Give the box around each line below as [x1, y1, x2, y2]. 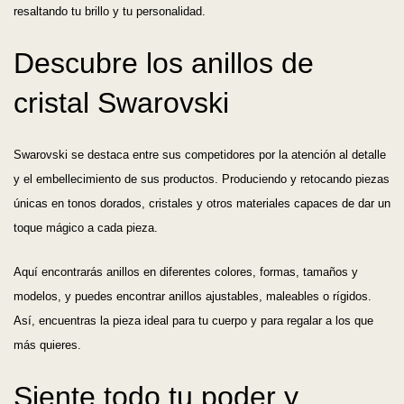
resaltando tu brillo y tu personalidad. [14, 5, 206, 19]
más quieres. [14, 338, 81, 353]
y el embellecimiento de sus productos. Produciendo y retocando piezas [14, 172, 390, 187]
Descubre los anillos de [14, 47, 314, 80]
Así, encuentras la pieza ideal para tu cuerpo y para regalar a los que [14, 314, 373, 328]
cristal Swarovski [14, 87, 229, 120]
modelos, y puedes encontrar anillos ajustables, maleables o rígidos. [14, 289, 372, 304]
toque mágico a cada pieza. [14, 221, 158, 235]
